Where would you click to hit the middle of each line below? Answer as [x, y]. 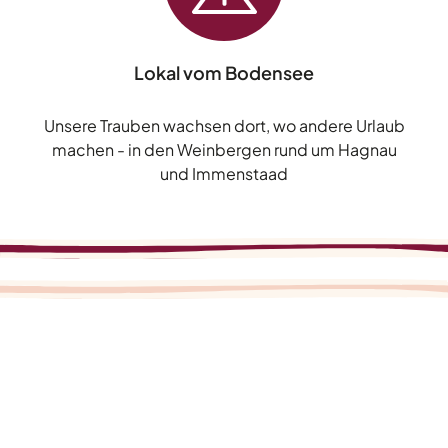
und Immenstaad [224, 174]
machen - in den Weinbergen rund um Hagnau [224, 150]
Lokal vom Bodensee [224, 73]
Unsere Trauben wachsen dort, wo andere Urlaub [224, 126]
